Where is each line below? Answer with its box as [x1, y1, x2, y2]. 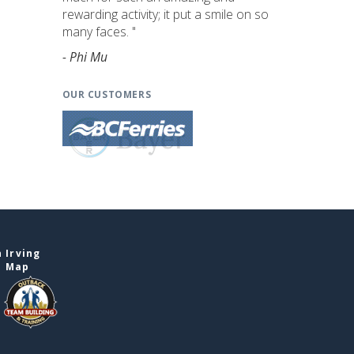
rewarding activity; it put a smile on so [62, 6, 269, 23]
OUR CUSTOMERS [62, 88, 152, 100]
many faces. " [62, 23, 136, 40]
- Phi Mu [62, 48, 107, 66]
